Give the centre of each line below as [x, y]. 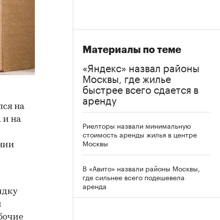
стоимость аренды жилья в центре [140, 134]
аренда [95, 186]
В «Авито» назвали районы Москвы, [141, 168]
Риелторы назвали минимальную [137, 125]
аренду [100, 99]
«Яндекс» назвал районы [141, 67]
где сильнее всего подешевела [134, 177]
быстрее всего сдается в [140, 88]
